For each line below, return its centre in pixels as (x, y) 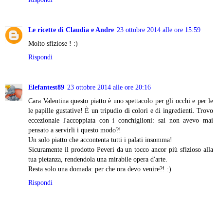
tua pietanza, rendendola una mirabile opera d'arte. (98, 159)
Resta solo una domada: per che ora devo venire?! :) (100, 169)
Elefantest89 (46, 87)
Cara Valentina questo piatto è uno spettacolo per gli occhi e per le (121, 101)
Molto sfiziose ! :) (53, 44)
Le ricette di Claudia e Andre (71, 30)
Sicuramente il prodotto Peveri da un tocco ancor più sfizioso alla (121, 150)
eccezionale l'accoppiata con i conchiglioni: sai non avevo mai (121, 120)
